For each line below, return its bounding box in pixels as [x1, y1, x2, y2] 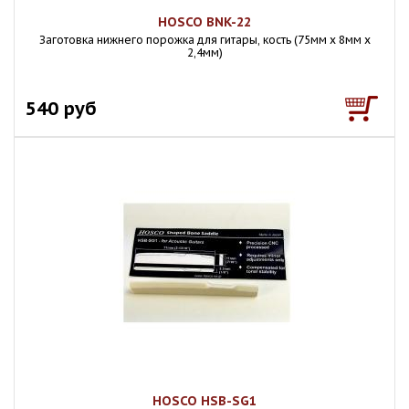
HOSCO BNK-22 [158, 14, 251, 30]
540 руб [26, 96, 97, 121]
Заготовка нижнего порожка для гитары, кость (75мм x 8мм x [38, 33, 371, 47]
